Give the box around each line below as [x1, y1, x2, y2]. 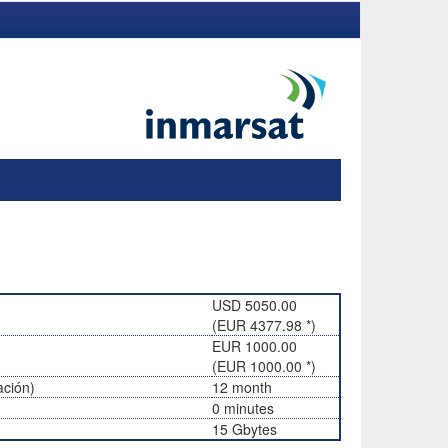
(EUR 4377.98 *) [212, 315, 316, 335]
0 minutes [212, 398, 274, 418]
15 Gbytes [212, 419, 277, 439]
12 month [212, 377, 272, 397]
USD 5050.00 [212, 295, 297, 315]
